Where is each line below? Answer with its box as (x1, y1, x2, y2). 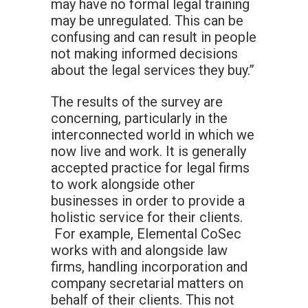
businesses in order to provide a (51, 192, 245, 210)
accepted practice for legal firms (51, 159, 250, 177)
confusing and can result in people (51, 29, 256, 46)
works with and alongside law (51, 242, 228, 259)
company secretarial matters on (51, 275, 243, 292)
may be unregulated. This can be (51, 12, 243, 30)
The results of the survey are (51, 93, 223, 111)
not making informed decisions (51, 45, 238, 63)
